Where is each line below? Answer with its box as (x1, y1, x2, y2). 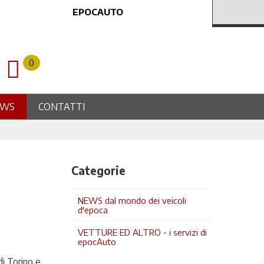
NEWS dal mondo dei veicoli (77, 194, 186, 206)
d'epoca (77, 204, 108, 215)
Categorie (71, 163, 126, 177)
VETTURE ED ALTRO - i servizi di (77, 226, 207, 237)
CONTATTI (38, 101, 85, 113)
